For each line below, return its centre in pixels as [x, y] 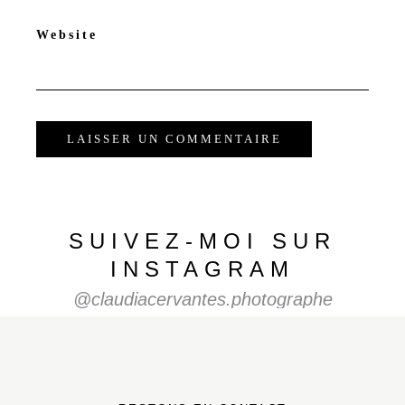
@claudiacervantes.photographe [202, 299]
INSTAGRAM [202, 268]
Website [67, 34]
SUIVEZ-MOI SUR [202, 240]
